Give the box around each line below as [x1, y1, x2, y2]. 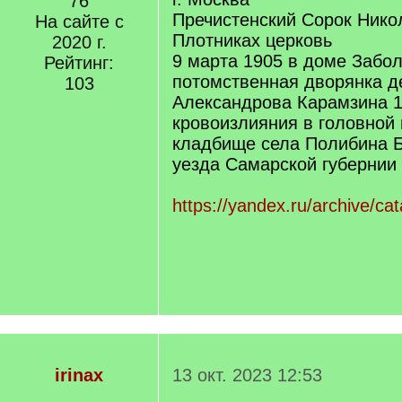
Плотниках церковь [172, 31, 332, 50]
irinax [55, 365, 103, 385]
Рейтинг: [44, 53, 114, 73]
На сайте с [34, 12, 124, 31]
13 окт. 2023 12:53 [172, 365, 322, 385]
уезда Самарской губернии [172, 154, 397, 174]
